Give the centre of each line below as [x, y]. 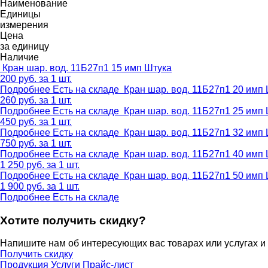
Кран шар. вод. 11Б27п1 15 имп [72, 68]
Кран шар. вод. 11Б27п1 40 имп [194, 154]
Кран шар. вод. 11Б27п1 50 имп [194, 175]
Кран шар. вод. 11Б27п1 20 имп [194, 89]
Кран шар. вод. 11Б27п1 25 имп [194, 111]
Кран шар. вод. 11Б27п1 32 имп [194, 132]
